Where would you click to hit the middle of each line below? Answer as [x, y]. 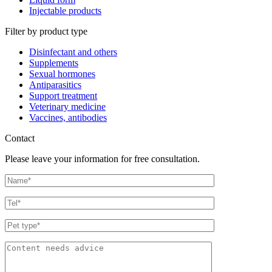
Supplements [54, 63]
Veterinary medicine [67, 106]
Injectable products [65, 10]
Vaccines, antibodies [68, 117]
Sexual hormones [62, 73]
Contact [20, 138]
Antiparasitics [55, 84]
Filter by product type [46, 31]
